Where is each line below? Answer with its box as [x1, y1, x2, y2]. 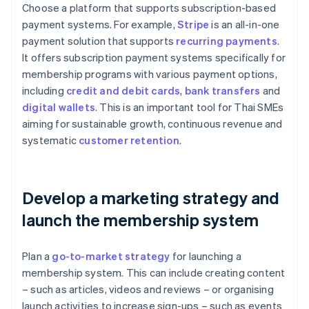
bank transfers [184, 83, 261, 98]
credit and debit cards [66, 83, 181, 98]
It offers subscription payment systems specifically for [22, 50, 286, 65]
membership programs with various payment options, [22, 67, 277, 81]
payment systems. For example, [22, 17, 177, 32]
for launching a [170, 249, 241, 263]
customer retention [79, 133, 179, 148]
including [22, 83, 66, 98]
